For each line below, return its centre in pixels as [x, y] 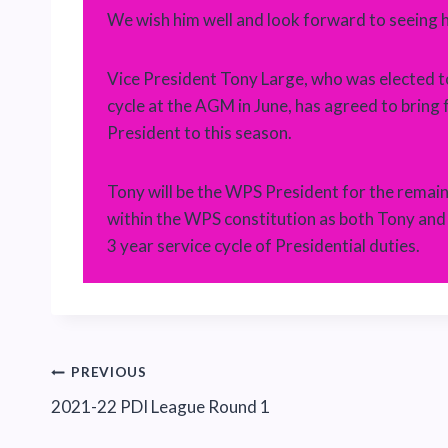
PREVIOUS [109, 372]
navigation [117, 419]
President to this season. [202, 132]
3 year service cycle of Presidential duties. [263, 245]
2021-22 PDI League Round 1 [160, 406]
